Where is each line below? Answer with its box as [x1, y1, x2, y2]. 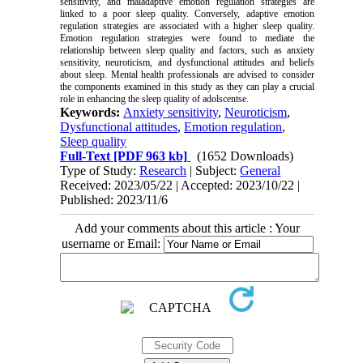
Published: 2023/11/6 [60, 192, 169, 207]
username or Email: [61, 236, 164, 250]
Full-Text [60, 148, 111, 163]
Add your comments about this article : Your [75, 220, 300, 235]
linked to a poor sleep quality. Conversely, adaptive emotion [60, 7, 314, 19]
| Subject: [186, 163, 241, 177]
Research [139, 163, 187, 177]
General [240, 163, 281, 177]
